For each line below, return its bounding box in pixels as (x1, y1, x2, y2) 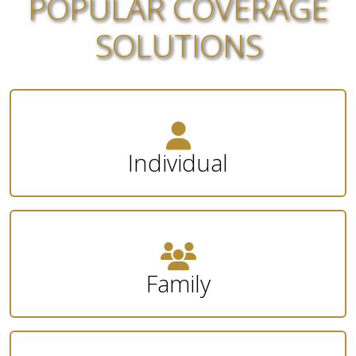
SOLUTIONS (94, 23, 262, 66)
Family (145, 267, 211, 299)
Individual (128, 146, 228, 178)
